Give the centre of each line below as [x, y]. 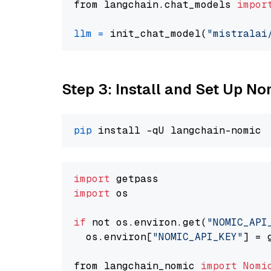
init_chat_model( [155, 34]
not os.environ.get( [146, 222]
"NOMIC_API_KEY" [198, 237]
